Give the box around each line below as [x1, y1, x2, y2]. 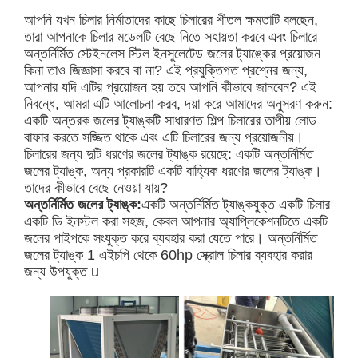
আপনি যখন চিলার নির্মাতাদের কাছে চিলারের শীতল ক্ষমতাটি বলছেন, [24, 12, 319, 29]
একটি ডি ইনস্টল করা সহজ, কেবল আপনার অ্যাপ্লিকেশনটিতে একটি [24, 213, 328, 230]
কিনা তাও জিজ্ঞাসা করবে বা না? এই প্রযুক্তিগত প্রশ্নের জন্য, [24, 62, 308, 79]
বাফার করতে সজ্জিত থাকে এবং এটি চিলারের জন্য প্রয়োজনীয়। [24, 129, 304, 146]
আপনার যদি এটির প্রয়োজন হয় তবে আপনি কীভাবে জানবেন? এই [24, 79, 317, 96]
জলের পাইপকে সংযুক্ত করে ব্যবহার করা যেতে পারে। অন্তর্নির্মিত [24, 230, 318, 247]
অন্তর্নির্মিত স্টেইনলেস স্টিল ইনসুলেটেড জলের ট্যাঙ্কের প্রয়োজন [24, 46, 321, 62]
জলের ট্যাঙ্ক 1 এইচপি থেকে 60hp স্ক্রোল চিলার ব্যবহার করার [24, 247, 313, 264]
